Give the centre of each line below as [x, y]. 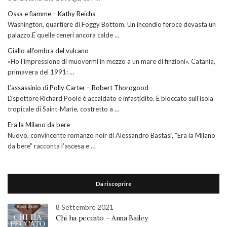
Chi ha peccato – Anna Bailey [102, 218]
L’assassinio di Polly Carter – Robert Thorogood [78, 88]
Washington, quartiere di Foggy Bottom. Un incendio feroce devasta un [112, 25]
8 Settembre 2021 [85, 207]
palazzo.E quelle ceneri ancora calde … [63, 35]
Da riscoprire [113, 184]
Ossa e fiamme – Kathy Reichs [51, 14]
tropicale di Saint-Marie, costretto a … [63, 109]
